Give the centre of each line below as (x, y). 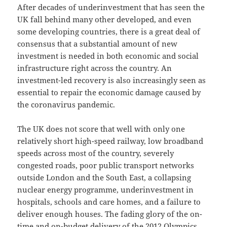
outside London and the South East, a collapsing (104, 177)
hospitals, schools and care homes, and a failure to (109, 201)
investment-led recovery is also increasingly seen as (112, 80)
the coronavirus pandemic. (66, 104)
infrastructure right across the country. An (95, 68)
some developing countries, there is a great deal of (109, 31)
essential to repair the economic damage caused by (109, 92)
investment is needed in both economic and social (108, 55)
